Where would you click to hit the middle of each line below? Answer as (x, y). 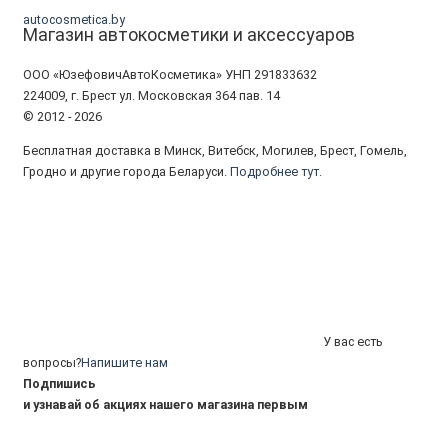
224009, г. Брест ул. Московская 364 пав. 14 (151, 95)
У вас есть (353, 341)
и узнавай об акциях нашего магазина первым (165, 404)
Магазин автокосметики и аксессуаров (189, 35)
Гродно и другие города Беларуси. (126, 172)
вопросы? (52, 362)
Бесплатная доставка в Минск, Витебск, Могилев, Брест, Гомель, (215, 151)
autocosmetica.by (74, 20)
